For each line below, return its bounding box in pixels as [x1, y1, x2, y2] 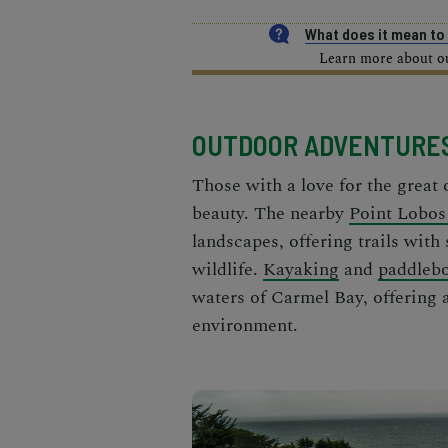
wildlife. [192, 256, 263, 284]
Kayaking [263, 256, 339, 284]
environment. [192, 312, 298, 340]
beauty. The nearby [192, 200, 349, 228]
